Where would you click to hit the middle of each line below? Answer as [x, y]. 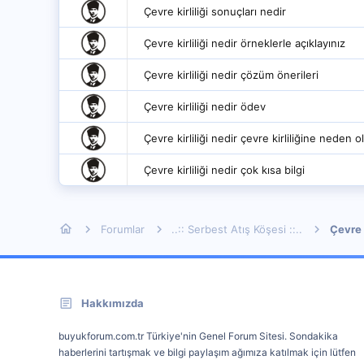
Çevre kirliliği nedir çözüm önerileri [231, 75]
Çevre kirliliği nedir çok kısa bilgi [224, 170]
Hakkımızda [113, 303]
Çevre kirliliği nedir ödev [205, 106]
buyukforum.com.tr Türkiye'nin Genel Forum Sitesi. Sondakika [198, 336]
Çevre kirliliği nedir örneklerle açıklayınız [245, 43]
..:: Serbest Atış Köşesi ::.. [237, 229]
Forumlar [122, 229]
